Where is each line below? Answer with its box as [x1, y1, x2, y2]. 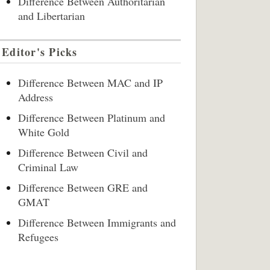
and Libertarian [18, 8, 85, 23]
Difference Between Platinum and [18, 110, 165, 125]
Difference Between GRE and [18, 180, 148, 195]
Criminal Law [18, 160, 78, 174]
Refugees [18, 230, 58, 244]
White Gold [18, 125, 69, 139]
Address [18, 90, 53, 104]
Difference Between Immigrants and [18, 215, 176, 230]
